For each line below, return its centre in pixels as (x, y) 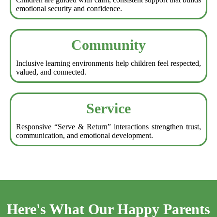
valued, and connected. (51, 72)
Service (108, 108)
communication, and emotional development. (85, 136)
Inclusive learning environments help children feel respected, (108, 63)
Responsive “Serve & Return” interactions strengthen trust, (108, 127)
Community (108, 45)
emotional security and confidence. (69, 9)
